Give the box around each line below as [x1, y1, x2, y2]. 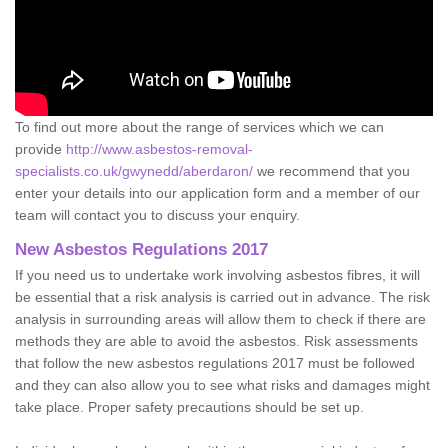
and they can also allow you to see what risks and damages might [15, 376, 430, 393]
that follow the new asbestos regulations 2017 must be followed [15, 354, 415, 371]
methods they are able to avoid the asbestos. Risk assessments [15, 332, 418, 349]
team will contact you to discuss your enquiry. [15, 206, 300, 223]
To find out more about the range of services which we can [15, 118, 384, 135]
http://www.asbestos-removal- [66, 140, 253, 157]
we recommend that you [253, 162, 410, 179]
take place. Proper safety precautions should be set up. [15, 398, 364, 415]
